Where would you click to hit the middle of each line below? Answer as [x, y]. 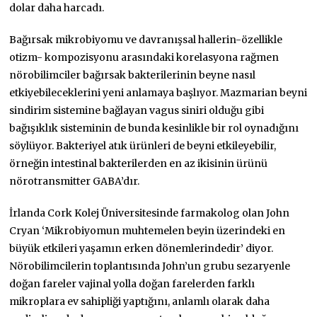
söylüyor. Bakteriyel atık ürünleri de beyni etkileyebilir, [143, 145]
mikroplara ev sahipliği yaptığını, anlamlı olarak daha [140, 301]
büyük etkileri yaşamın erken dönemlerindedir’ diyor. [142, 248]
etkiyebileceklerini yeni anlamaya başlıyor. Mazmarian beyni [158, 92]
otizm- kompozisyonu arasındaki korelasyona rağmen [144, 57]
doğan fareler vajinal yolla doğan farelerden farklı [132, 283]
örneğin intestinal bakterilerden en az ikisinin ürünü [139, 163]
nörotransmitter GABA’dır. [75, 181]
